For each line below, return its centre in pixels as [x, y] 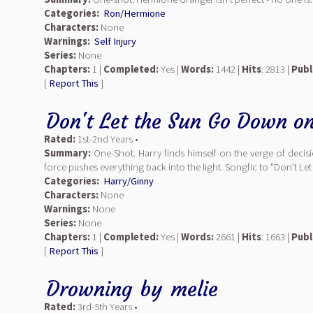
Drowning [89, 289]
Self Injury [115, 41]
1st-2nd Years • [107, 139]
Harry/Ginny [129, 181]
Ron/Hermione [134, 13]
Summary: [67, 153]
